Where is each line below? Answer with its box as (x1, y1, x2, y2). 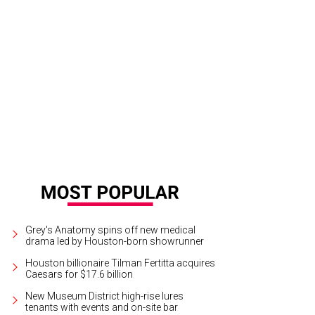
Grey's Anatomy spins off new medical (25, 224, 196, 236)
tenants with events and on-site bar (25, 301, 179, 313)
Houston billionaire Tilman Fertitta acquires (25, 257, 216, 269)
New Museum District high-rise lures (25, 290, 184, 302)
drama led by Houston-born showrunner (25, 235, 205, 247)
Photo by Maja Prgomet (200, 72, 292, 83)
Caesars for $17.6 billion (25, 268, 134, 280)
